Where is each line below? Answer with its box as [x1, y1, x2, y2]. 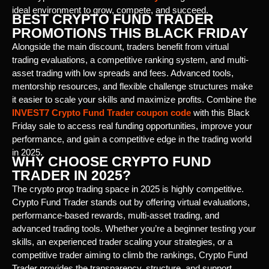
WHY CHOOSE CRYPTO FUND [12, 153, 211, 169]
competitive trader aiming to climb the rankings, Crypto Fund [12, 249, 247, 260]
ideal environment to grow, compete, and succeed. [12, 4, 208, 15]
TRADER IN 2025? [12, 167, 131, 183]
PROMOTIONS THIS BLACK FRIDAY [12, 25, 248, 41]
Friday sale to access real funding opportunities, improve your [12, 120, 252, 131]
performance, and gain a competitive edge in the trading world [12, 133, 252, 144]
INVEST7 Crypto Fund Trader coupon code [12, 107, 191, 118]
